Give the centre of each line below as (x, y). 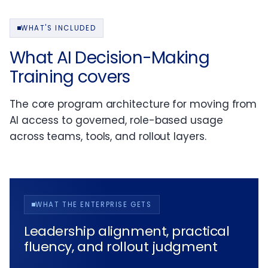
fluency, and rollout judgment (121, 247)
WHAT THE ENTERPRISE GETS (94, 205)
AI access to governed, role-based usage (116, 121)
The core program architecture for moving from (133, 104)
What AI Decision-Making (109, 58)
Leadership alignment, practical (127, 232)
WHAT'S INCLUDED (59, 28)
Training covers (70, 77)
